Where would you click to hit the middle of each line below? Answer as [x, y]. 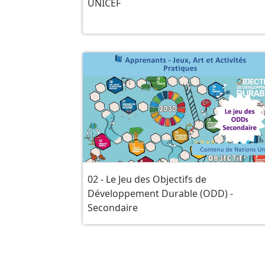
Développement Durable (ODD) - [160, 194]
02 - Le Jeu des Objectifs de [147, 180]
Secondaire [112, 208]
